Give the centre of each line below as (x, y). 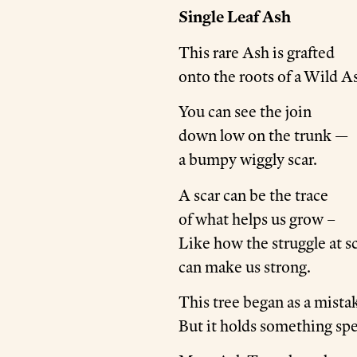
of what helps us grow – (257, 219)
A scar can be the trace (253, 195)
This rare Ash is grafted (257, 52)
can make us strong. (245, 267)
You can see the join (245, 112)
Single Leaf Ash (235, 17)
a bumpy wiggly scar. (248, 160)
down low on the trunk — (263, 136)
